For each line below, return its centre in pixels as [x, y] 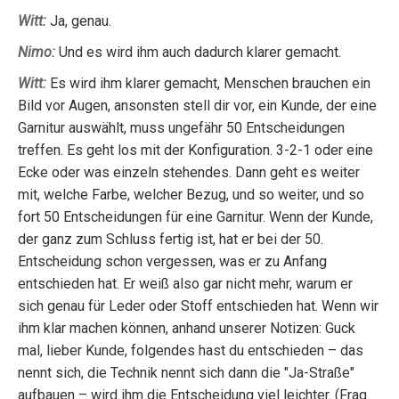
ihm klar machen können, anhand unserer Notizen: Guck [187, 328]
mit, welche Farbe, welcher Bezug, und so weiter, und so [191, 195]
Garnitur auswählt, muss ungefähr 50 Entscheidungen [181, 128]
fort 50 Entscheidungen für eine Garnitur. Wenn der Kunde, [195, 217]
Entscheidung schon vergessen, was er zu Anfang [172, 261]
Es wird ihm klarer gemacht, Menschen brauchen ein [208, 83]
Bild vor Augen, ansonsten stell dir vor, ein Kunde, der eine [197, 106]
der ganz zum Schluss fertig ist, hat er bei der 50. [171, 239]
